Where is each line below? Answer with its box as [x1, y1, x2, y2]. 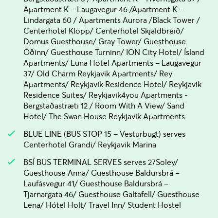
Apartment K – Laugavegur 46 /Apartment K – [23, 4, 183, 14]
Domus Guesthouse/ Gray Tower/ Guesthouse [23, 36, 186, 46]
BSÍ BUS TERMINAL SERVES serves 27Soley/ [23, 157, 178, 167]
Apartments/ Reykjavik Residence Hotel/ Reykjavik [23, 79, 201, 89]
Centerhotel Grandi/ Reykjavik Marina [23, 140, 156, 149]
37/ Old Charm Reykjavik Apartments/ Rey [23, 69, 172, 78]
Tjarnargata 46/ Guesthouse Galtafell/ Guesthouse [23, 189, 200, 199]
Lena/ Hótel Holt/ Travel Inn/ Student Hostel [23, 200, 181, 210]
